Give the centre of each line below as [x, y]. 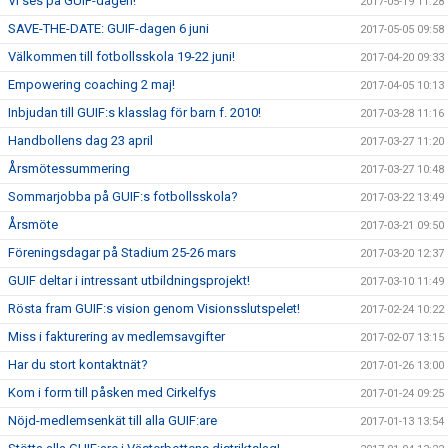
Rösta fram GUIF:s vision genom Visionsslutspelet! [154, 308]
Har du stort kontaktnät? [78, 364]
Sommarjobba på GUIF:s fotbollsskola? [123, 196]
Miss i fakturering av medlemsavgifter [116, 336]
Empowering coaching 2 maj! [91, 84]
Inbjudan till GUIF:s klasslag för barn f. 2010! [134, 112]
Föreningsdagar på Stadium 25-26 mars [122, 252]
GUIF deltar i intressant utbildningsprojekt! [129, 280]
